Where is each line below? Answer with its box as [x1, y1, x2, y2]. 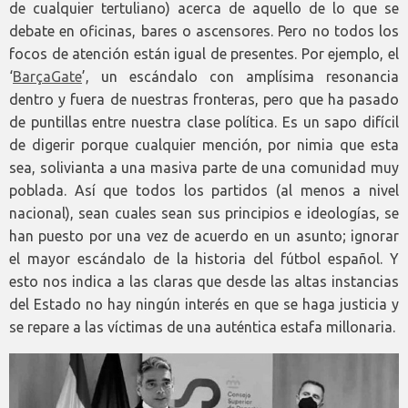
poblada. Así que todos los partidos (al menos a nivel [9, 181, 399, 199]
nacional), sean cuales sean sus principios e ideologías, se [9, 204, 399, 221]
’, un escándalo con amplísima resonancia [82, 67, 399, 85]
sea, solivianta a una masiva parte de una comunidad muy [9, 158, 399, 176]
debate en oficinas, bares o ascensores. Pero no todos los [9, 22, 399, 39]
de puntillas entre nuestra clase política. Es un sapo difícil [9, 113, 399, 130]
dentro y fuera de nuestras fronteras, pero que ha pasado [9, 90, 399, 107]
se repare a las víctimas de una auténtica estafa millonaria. [9, 318, 395, 335]
